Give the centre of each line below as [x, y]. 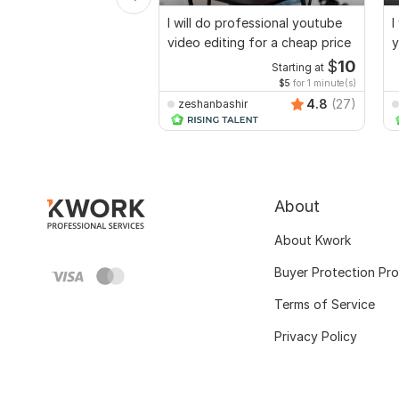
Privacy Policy [316, 337]
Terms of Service [325, 305]
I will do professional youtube [255, 23]
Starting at [297, 68]
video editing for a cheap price [259, 43]
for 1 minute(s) [323, 83]
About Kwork [313, 240]
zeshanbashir [213, 103]
